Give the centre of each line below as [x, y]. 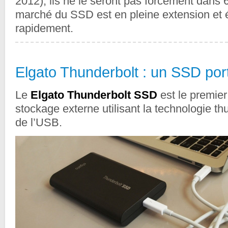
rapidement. [44, 28]
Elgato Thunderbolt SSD [94, 95]
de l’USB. [39, 123]
